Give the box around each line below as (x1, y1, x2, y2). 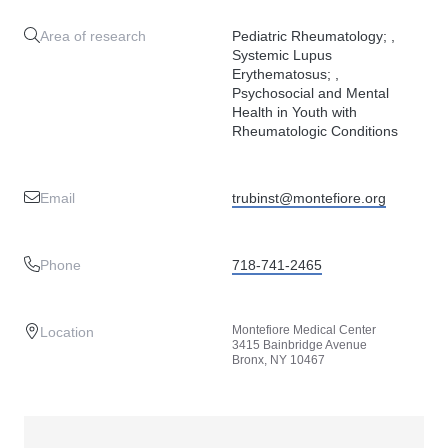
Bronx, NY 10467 (232, 353, 325, 367)
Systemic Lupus (232, 47, 332, 63)
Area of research (40, 28, 146, 44)
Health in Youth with (232, 104, 357, 120)
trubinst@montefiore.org (232, 190, 386, 206)
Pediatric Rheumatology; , (232, 28, 395, 44)
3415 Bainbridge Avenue (232, 338, 367, 352)
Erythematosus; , (232, 66, 339, 82)
